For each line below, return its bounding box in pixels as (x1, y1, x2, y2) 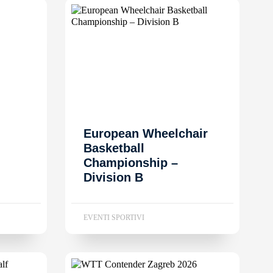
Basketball (83, 141, 144, 155)
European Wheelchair (83, 126, 208, 140)
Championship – (83, 155, 178, 169)
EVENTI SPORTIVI (83, 213, 144, 222)
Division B (83, 170, 143, 184)
